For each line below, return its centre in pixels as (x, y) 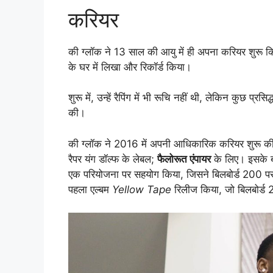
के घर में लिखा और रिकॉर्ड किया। (130, 67)
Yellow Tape (142, 189)
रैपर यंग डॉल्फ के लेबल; (113, 159)
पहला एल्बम (90, 189)
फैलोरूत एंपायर (184, 159)
